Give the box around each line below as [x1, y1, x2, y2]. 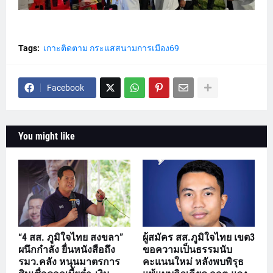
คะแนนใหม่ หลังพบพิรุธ [143, 256, 244, 268]
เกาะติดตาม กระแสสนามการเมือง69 [43, 43, 179, 54]
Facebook [47, 83, 84, 93]
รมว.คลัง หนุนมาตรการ [18, 256, 120, 268]
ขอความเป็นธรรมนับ [143, 244, 232, 256]
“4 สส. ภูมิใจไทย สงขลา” [18, 232, 123, 244]
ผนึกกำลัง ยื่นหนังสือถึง [18, 244, 115, 256]
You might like [18, 130, 75, 143]
